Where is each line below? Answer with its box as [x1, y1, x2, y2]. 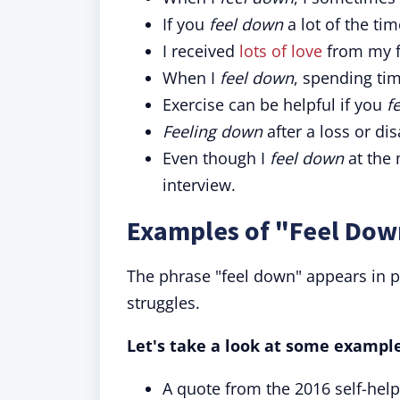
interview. [162, 174, 236, 196]
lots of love [239, 40, 322, 62]
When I [162, 67, 220, 88]
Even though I [162, 147, 270, 169]
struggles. [127, 292, 200, 313]
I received [162, 40, 239, 62]
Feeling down [162, 121, 262, 142]
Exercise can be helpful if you [162, 94, 387, 115]
